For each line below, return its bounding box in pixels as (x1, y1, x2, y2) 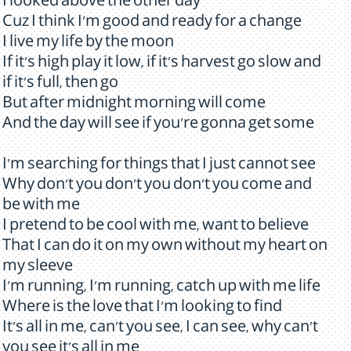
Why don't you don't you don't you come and (2, 179, 312, 194)
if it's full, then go (2, 77, 118, 92)
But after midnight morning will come (2, 97, 266, 113)
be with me (2, 199, 80, 215)
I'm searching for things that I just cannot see (2, 158, 316, 174)
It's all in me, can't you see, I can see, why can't (2, 321, 318, 337)
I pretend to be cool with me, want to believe (2, 219, 309, 235)
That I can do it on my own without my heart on (2, 240, 327, 255)
